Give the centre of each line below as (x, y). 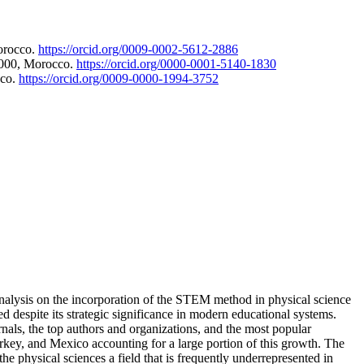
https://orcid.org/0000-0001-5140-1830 (176, 63)
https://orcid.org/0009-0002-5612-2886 (138, 49)
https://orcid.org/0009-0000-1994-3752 (119, 78)
